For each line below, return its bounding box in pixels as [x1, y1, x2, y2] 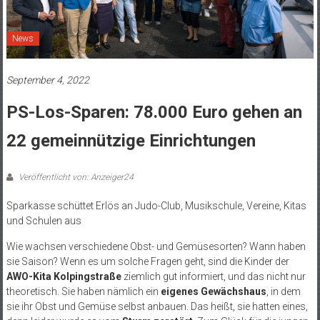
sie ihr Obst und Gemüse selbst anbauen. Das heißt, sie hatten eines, [6, 301, 308, 313]
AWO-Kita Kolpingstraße [6, 271, 121, 283]
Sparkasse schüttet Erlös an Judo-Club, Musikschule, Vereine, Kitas [6, 200, 306, 212]
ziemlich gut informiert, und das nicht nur [121, 271, 306, 283]
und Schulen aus [6, 215, 81, 227]
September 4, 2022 [6, 74, 89, 86]
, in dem [266, 286, 301, 298]
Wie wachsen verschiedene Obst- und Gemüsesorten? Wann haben [6, 241, 306, 253]
